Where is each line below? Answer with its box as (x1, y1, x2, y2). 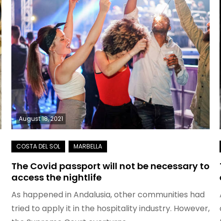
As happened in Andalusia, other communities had (11, 189, 205, 200)
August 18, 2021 (18, 114, 63, 123)
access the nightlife (11, 171, 102, 184)
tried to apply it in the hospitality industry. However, (11, 203, 210, 214)
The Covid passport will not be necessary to (11, 160, 210, 172)
